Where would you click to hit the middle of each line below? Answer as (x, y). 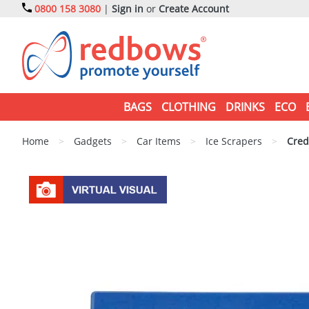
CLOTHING (188, 107)
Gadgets (93, 141)
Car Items (159, 141)
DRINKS (245, 107)
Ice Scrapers (234, 141)
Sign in (128, 9)
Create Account (194, 9)
